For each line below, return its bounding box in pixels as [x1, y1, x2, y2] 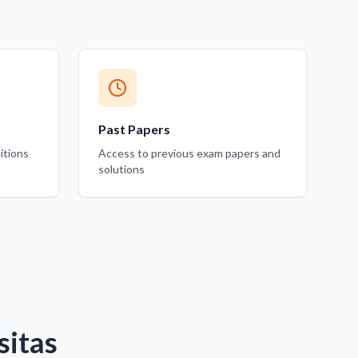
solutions [98, 162, 145, 176]
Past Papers [98, 121, 170, 137]
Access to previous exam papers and [98, 146, 280, 160]
